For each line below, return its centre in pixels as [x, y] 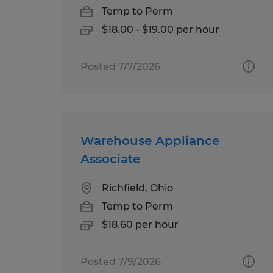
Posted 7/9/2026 [121, 261]
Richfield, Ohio [137, 188]
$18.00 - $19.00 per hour [161, 29]
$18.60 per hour [140, 224]
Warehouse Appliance [150, 140]
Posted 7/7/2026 [120, 66]
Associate [110, 159]
